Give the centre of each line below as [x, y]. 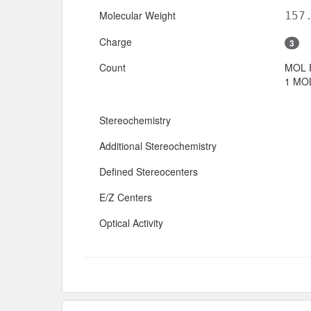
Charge [116, 41]
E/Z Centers [126, 197]
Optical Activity [131, 222]
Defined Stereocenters [149, 171]
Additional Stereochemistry [158, 145]
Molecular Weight [137, 15]
